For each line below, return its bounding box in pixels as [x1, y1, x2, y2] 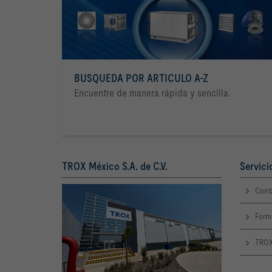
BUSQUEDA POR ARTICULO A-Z [74, 71, 208, 84]
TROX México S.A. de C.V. [62, 159, 168, 172]
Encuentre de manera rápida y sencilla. [74, 86, 231, 99]
